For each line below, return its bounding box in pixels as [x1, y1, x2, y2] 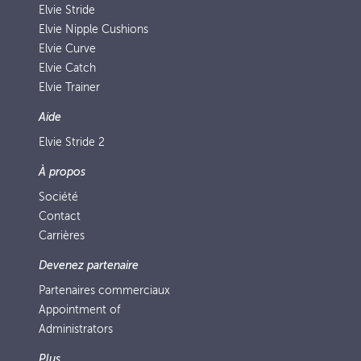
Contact [39, 210, 81, 222]
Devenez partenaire [39, 259, 139, 272]
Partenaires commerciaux [39, 284, 170, 297]
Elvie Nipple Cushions [39, 23, 148, 35]
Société [39, 191, 78, 203]
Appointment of [39, 304, 120, 316]
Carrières [39, 230, 85, 242]
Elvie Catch [39, 62, 96, 74]
